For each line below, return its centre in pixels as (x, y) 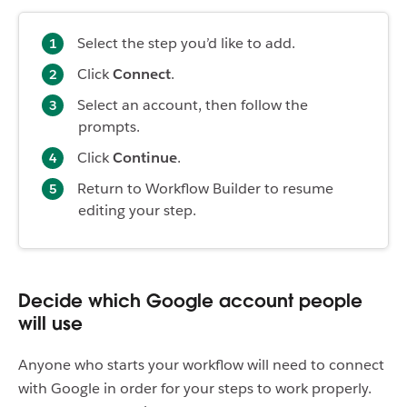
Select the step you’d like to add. (186, 44)
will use (50, 324)
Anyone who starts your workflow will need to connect (201, 365)
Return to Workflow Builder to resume (205, 189)
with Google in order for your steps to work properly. (195, 389)
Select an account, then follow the (193, 105)
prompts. (109, 127)
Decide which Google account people (190, 301)
